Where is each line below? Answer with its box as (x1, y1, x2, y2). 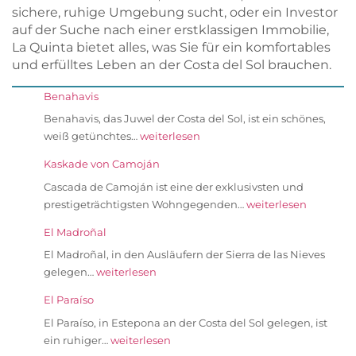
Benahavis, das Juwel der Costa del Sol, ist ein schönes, (44, 112, 326, 126)
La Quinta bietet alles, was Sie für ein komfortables (12, 40, 331, 56)
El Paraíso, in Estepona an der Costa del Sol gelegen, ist (44, 315, 327, 329)
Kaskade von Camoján (44, 157, 160, 171)
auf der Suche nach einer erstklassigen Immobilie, (12, 22, 329, 38)
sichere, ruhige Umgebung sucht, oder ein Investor (12, 5, 338, 21)
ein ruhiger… (44, 333, 110, 346)
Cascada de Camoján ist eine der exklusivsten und (44, 180, 304, 193)
